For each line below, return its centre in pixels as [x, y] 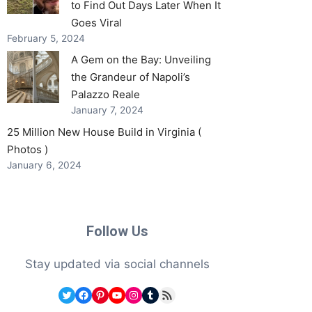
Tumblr [162, 294]
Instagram [154, 294]
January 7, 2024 [107, 110]
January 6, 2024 [44, 165]
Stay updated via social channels [117, 264]
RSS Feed [173, 294]
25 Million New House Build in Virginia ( [104, 132]
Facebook [103, 294]
